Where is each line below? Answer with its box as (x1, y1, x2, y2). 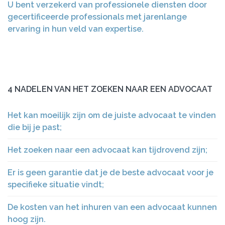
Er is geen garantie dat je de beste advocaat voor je (8, 168, 213, 177)
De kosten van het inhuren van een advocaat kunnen (8, 202, 217, 212)
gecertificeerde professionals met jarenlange (8, 12, 187, 22)
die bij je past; (8, 123, 62, 132)
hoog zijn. (8, 214, 46, 224)
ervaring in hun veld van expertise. (8, 24, 144, 34)
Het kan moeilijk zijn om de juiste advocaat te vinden (8, 110, 216, 120)
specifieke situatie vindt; (8, 180, 104, 189)
